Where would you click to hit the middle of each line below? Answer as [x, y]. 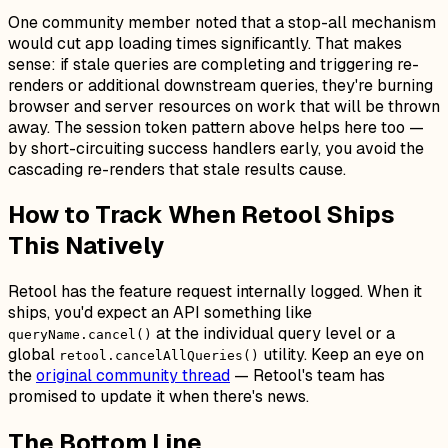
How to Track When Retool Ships [201, 215]
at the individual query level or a [273, 334]
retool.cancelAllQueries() [159, 356]
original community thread [133, 376]
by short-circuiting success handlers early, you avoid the [216, 148]
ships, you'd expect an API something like [160, 313]
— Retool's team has [307, 376]
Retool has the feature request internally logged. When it [215, 292]
